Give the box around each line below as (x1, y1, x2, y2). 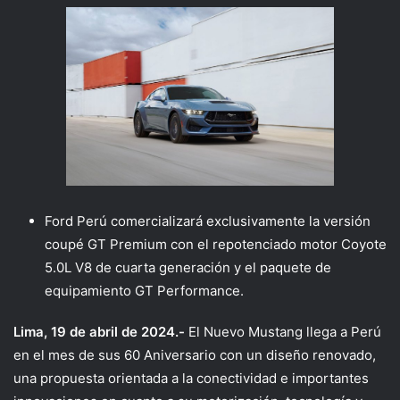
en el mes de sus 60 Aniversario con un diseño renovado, (13, 346, 376, 363)
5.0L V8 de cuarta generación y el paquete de (45, 258, 331, 276)
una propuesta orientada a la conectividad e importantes (13, 369, 369, 387)
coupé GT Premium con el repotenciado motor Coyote (45, 235, 387, 253)
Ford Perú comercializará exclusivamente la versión (45, 212, 371, 229)
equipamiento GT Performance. (45, 281, 244, 299)
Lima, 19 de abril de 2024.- (13, 322, 188, 340)
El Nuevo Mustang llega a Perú (188, 322, 381, 340)
